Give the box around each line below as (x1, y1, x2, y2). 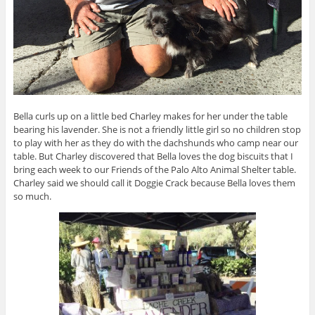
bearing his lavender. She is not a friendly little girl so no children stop (13, 123, 301, 136)
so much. (13, 190, 51, 203)
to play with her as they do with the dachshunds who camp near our (13, 136, 298, 150)
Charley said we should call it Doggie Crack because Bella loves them (13, 176, 295, 190)
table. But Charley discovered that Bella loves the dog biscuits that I (13, 150, 293, 163)
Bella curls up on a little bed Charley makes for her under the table (13, 110, 288, 123)
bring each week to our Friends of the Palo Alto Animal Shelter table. (13, 163, 296, 176)
